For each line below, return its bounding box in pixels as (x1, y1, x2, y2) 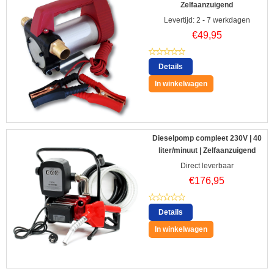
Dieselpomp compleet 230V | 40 (152, 134, 262, 143)
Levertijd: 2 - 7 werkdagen (163, 16, 250, 25)
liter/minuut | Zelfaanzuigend (158, 146, 256, 155)
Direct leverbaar (180, 161, 234, 171)
